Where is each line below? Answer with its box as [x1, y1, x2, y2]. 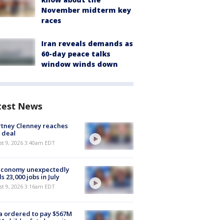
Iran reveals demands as [41, 39, 133, 48]
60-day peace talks [41, 49, 110, 58]
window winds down [41, 59, 118, 69]
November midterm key [41, 5, 131, 15]
